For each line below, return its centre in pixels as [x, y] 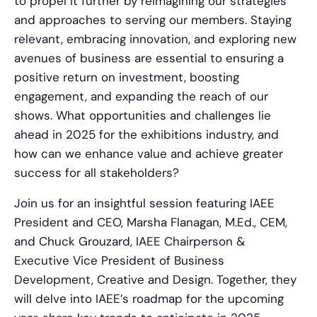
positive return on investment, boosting [127, 77]
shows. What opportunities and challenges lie [143, 116]
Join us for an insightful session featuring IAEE [144, 203]
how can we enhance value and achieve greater [149, 154]
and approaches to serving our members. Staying [153, 20]
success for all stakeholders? [97, 173]
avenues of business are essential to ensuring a [149, 58]
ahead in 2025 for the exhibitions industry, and [146, 135]
